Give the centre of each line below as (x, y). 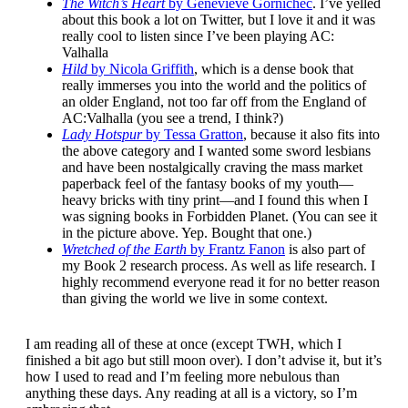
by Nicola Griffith (143, 69)
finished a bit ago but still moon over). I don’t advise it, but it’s (204, 361)
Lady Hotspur (102, 135)
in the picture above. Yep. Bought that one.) (187, 233)
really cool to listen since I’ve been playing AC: (198, 36)
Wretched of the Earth (124, 250)
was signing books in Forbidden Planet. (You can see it (219, 217)
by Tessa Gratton (193, 135)
